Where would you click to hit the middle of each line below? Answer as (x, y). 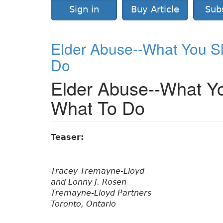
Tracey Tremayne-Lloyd (98, 171)
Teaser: (69, 137)
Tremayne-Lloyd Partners (101, 193)
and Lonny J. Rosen (89, 182)
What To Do (98, 108)
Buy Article (155, 9)
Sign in (84, 9)
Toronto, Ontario (83, 204)
